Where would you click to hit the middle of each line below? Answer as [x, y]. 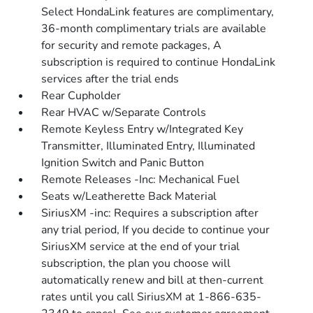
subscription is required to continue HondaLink [159, 62]
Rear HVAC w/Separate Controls [124, 112]
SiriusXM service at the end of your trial [141, 247]
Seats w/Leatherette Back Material [129, 196]
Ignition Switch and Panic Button [123, 163]
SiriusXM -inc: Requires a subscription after [150, 213]
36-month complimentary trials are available [154, 29]
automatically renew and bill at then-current [153, 280]
